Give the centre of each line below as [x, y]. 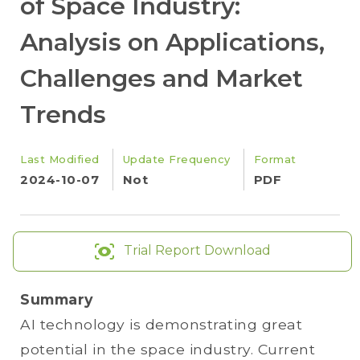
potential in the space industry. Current [168, 349]
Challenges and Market [162, 78]
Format [275, 159]
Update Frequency [176, 159]
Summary [57, 299]
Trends [63, 115]
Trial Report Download [197, 251]
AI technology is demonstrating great [161, 324]
